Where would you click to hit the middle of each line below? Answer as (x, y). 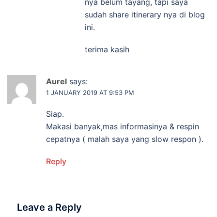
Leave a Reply (49, 208)
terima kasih (107, 50)
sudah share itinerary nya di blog (145, 15)
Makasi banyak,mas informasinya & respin (123, 127)
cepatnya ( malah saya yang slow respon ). (125, 139)
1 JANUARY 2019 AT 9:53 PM (90, 93)
